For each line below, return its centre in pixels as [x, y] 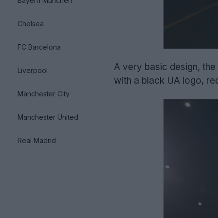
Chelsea [31, 23]
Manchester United [48, 117]
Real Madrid [37, 140]
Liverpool [33, 70]
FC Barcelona [39, 47]
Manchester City [44, 93]
